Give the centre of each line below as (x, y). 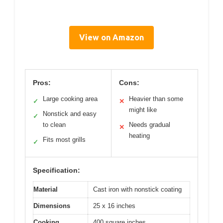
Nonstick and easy (70, 114)
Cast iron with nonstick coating (137, 190)
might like (143, 110)
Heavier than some (156, 99)
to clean (54, 125)
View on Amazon (111, 38)
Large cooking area (70, 99)
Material (46, 190)
